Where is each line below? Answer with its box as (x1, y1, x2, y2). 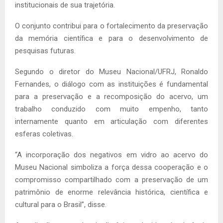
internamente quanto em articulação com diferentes (15, 116, 208, 126)
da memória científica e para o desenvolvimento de (15, 33, 208, 43)
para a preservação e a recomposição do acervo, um (15, 92, 208, 101)
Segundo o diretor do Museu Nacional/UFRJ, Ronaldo (15, 67, 208, 76)
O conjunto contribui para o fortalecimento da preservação (15, 21, 208, 30)
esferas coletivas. (15, 129, 73, 138)
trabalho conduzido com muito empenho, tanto (15, 104, 208, 113)
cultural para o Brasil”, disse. (15, 200, 107, 209)
